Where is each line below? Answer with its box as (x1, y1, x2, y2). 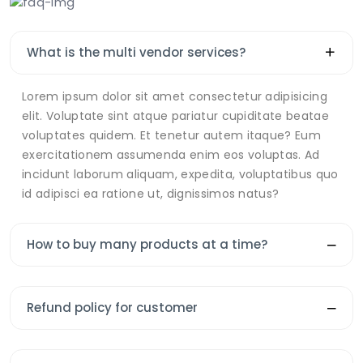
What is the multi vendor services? (27, 43, 246, 61)
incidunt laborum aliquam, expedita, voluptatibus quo (22, 165, 339, 182)
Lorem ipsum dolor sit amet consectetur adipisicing (22, 88, 328, 105)
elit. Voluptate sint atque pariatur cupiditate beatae (22, 107, 329, 124)
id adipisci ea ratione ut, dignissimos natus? (22, 185, 280, 202)
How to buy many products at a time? (27, 235, 267, 253)
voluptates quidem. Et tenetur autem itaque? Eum (22, 126, 322, 143)
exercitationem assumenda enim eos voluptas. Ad (22, 146, 320, 163)
